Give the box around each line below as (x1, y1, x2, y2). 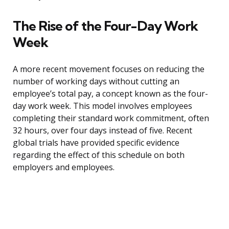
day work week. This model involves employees (13, 100, 192, 112)
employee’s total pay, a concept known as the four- (13, 88, 208, 100)
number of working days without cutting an (13, 76, 179, 87)
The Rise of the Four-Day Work (13, 17, 198, 35)
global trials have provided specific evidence (13, 137, 179, 149)
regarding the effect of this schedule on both (13, 149, 185, 161)
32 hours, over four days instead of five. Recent (13, 125, 192, 136)
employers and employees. (13, 162, 114, 173)
